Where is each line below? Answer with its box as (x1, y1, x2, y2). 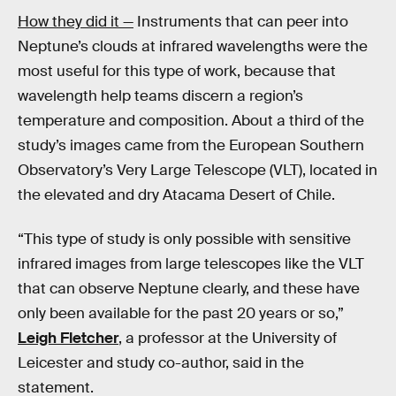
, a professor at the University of (118, 328, 337, 347)
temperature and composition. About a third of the (18, 111, 364, 131)
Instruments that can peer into (133, 12, 348, 32)
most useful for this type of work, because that (18, 62, 336, 81)
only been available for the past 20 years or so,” (18, 303, 344, 323)
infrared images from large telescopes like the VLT (18, 254, 364, 273)
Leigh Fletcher (18, 328, 118, 347)
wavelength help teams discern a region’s (18, 87, 303, 106)
